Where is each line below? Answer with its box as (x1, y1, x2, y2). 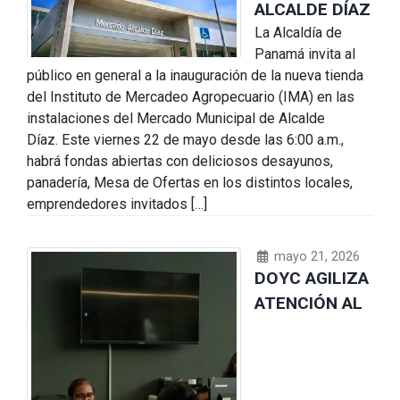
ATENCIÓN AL (254, 292, 362, 313)
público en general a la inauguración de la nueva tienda (27, 66, 363, 84)
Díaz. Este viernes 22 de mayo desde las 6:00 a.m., (27, 130, 344, 148)
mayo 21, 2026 (271, 248, 360, 264)
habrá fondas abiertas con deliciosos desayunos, (27, 152, 333, 170)
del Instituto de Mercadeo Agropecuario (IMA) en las (27, 87, 354, 105)
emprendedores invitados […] (27, 195, 207, 212)
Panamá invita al (254, 45, 355, 62)
